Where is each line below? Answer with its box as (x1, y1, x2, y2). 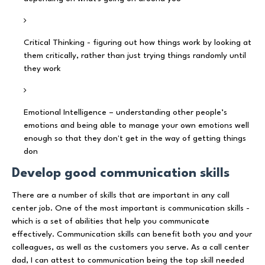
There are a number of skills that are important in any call (12, 190, 230, 199)
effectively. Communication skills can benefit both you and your (12, 230, 252, 238)
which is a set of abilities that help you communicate (12, 216, 209, 225)
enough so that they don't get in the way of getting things (24, 134, 246, 143)
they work (24, 64, 61, 73)
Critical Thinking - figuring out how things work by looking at (24, 38, 251, 47)
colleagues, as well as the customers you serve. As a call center (12, 243, 249, 251)
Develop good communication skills (12, 166, 230, 180)
